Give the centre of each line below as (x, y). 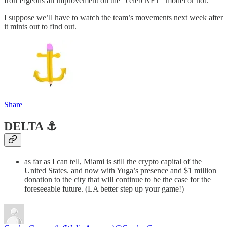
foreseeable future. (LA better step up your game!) (104, 189)
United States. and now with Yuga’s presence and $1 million (120, 171)
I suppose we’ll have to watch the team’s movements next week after (113, 17)
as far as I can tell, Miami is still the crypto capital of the (113, 162)
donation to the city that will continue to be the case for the (118, 180)
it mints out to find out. (40, 26)
